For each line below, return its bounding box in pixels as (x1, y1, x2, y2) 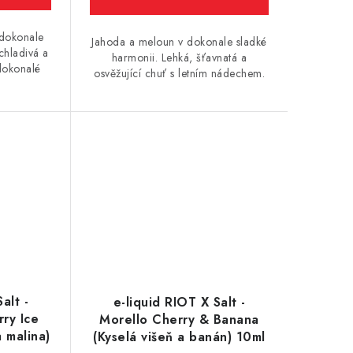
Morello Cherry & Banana (99, 310, 259, 329)
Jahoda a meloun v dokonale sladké (91, 34, 267, 50)
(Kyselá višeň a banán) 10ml (93, 327, 266, 346)
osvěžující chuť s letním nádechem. (94, 65, 266, 82)
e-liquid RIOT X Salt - (113, 292, 246, 311)
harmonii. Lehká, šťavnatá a (111, 50, 247, 66)
